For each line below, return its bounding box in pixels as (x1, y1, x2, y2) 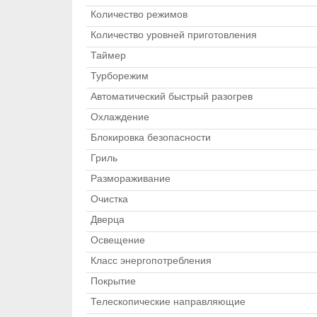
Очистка (91, 193, 128, 204)
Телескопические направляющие (91, 296, 246, 307)
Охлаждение (91, 111, 149, 122)
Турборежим (91, 70, 149, 81)
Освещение (91, 234, 145, 246)
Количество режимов (91, 8, 188, 20)
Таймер (91, 50, 126, 61)
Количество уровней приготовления (91, 29, 257, 40)
